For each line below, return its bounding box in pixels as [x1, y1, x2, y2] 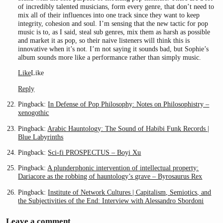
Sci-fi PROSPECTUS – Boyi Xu [48, 148, 141, 156]
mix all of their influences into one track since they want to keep [18, 11, 200, 19]
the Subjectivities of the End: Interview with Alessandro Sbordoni [18, 196, 204, 205]
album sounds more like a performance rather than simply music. [18, 53, 202, 62]
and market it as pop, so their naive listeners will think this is [18, 36, 190, 45]
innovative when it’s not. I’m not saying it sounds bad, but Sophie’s [18, 45, 209, 53]
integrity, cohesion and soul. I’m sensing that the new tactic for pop [18, 19, 209, 28]
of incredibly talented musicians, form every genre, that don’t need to [18, 2, 215, 11]
